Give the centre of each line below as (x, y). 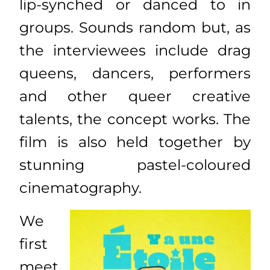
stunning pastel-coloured (135, 165)
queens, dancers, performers (135, 74)
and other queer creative (135, 96)
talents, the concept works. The (135, 119)
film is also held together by (135, 142)
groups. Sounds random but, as (135, 28)
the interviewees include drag (135, 51)
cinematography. (80, 188)
